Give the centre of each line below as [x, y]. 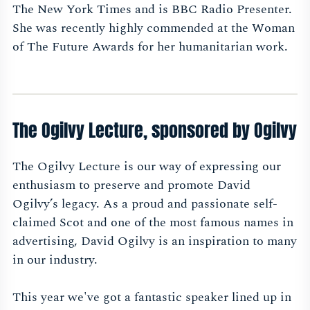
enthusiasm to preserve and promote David [131, 185]
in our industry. [55, 260]
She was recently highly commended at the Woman [154, 28]
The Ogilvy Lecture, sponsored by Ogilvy [155, 130]
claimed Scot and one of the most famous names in [153, 223]
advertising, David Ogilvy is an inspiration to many [155, 241]
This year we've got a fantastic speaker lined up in [152, 298]
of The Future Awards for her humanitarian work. [150, 47]
